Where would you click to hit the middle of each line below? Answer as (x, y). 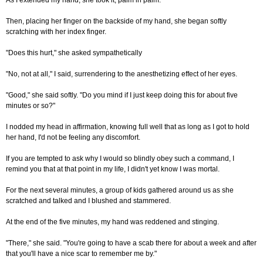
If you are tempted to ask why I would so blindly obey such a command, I (120, 159)
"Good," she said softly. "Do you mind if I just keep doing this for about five (122, 95)
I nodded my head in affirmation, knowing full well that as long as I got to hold (128, 127)
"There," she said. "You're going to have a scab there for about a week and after (131, 243)
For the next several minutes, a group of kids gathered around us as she (120, 190)
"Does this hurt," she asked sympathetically (74, 53)
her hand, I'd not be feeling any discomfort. (73, 138)
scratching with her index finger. (56, 32)
